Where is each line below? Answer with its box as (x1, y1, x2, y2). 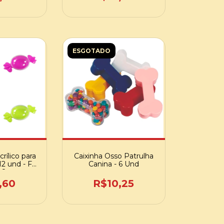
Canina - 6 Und (88, 159, 139, 168)
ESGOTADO (72, 47, 110, 54)
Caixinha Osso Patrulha (73, 151, 153, 160)
